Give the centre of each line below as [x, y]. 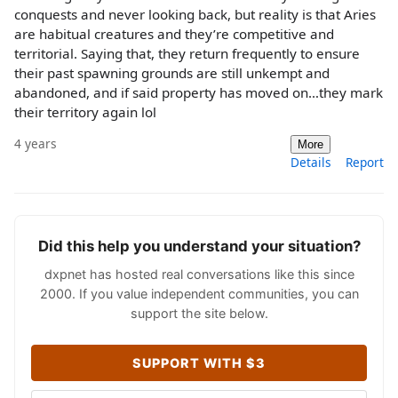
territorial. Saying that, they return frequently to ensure [187, 54]
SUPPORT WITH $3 [199, 363]
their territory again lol [85, 112]
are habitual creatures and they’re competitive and [174, 34]
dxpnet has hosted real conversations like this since [199, 275]
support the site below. [199, 314]
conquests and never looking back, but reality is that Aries [195, 15]
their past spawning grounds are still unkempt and [172, 73]
